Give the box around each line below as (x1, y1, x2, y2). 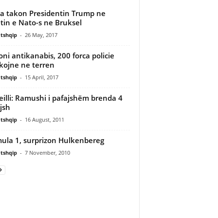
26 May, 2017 (24, 31, 57, 38)
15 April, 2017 (24, 73, 58, 81)
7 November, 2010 (24, 148, 70, 156)
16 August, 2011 (24, 115, 64, 123)
